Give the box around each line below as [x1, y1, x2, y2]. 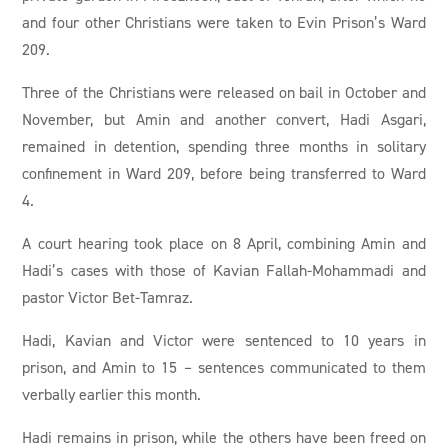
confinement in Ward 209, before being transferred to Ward [22, 163, 426, 184]
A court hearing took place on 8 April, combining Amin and [22, 233, 426, 254]
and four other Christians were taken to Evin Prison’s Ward [22, 12, 426, 33]
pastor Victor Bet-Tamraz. [22, 287, 194, 308]
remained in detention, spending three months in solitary [22, 136, 426, 157]
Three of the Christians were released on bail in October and [22, 82, 426, 103]
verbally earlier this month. [22, 384, 202, 405]
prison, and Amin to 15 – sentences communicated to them [22, 357, 426, 378]
